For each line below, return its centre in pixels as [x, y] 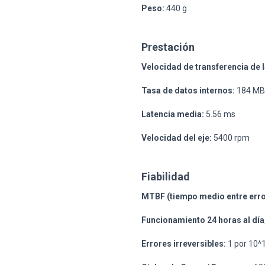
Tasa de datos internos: [188, 90]
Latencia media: [173, 114]
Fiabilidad [166, 176]
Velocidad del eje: [177, 138]
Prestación [168, 47]
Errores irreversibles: [184, 243]
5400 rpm [231, 138]
